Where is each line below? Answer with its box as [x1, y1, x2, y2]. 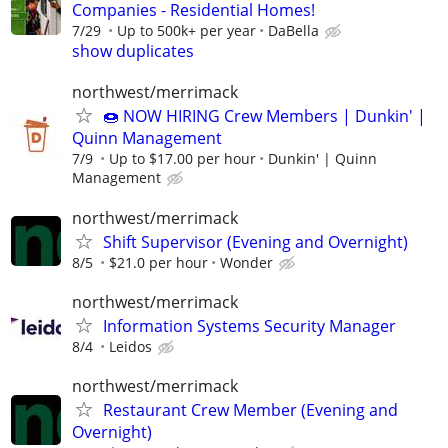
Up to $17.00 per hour [109, 149, 256, 169]
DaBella [268, 21, 319, 41]
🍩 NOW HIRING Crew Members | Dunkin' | [103, 105, 426, 128]
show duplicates [72, 40, 194, 63]
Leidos [109, 336, 152, 356]
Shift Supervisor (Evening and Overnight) [103, 230, 408, 253]
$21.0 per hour [109, 252, 208, 272]
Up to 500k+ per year [117, 21, 256, 41]
